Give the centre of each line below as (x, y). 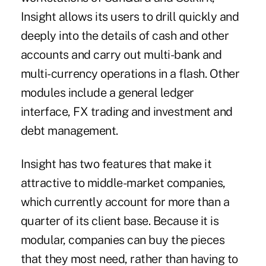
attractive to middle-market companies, (123, 183)
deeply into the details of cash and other (125, 36)
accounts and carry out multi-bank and (121, 55)
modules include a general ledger (107, 93)
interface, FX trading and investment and (126, 112)
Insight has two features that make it (116, 164)
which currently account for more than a (125, 202)
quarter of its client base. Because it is (120, 221)
